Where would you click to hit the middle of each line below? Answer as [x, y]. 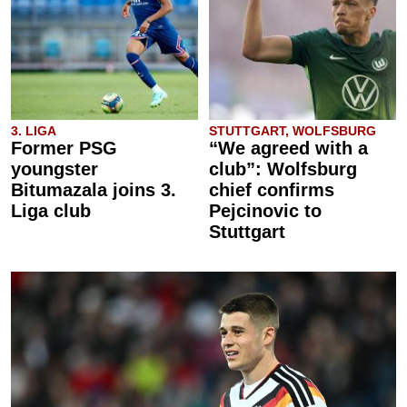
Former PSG [64, 149]
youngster [55, 169]
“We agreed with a [288, 149]
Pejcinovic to [265, 211]
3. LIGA [34, 131]
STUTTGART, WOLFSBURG [293, 131]
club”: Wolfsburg [283, 169]
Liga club [51, 211]
